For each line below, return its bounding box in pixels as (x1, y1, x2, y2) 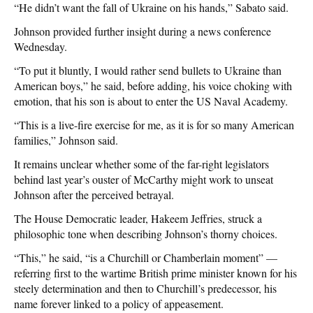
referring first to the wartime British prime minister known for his (14, 265, 297, 280)
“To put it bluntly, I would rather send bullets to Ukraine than (14, 62, 282, 78)
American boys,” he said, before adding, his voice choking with (14, 78, 292, 93)
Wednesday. (14, 38, 67, 54)
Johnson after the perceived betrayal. (14, 187, 174, 202)
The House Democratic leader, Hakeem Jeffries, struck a (14, 210, 262, 226)
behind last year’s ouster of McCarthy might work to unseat (14, 171, 273, 187)
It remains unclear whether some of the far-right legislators (14, 156, 269, 171)
